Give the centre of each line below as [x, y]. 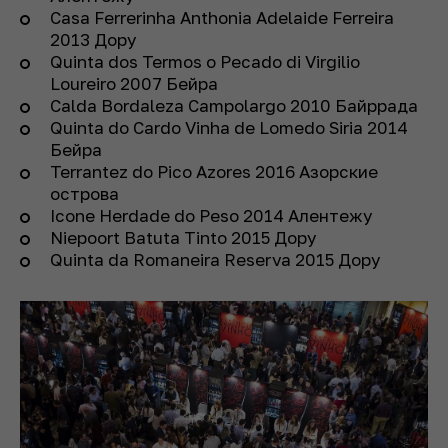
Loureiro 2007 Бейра [134, 84]
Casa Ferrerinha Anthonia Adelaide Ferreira [222, 18]
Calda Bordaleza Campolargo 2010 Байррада [234, 106]
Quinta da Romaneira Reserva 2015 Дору [215, 260]
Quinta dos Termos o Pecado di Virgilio [205, 62]
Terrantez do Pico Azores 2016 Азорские [214, 172]
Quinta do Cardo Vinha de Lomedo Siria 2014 [229, 128]
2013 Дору [93, 40]
